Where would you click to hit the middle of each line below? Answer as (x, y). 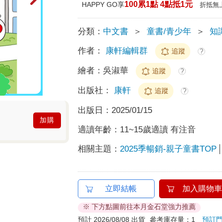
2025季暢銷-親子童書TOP (168, 149)
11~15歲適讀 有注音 (158, 129)
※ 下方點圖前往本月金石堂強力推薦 (139, 206)
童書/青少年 (169, 31)
